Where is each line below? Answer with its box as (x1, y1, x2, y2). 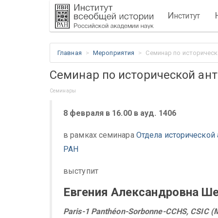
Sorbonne (127, 206, 163, 216)
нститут (174, 11, 200, 20)
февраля (70, 108, 106, 118)
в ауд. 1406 (133, 108, 176, 118)
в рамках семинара (63, 130, 136, 140)
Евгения (63, 185, 111, 200)
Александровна (110, 185, 199, 200)
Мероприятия (93, 49, 135, 56)
